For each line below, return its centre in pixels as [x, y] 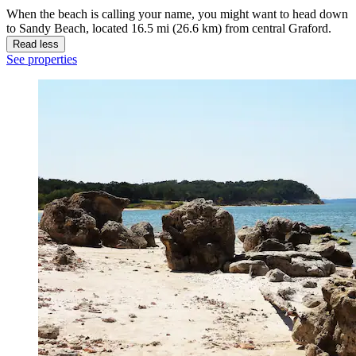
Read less [36, 44]
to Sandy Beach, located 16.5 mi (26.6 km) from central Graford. [169, 29]
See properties [42, 60]
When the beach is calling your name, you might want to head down [177, 14]
